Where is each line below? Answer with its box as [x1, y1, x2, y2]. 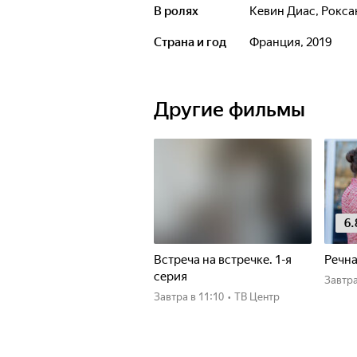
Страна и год [154, 35, 226, 49]
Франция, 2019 [259, 35, 331, 49]
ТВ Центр [234, 291, 280, 303]
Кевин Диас [257, 4, 316, 18]
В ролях [154, 4, 198, 18]
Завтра [160, 291, 188, 303]
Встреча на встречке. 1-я [154, 253, 292, 267]
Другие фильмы [154, 98, 305, 121]
